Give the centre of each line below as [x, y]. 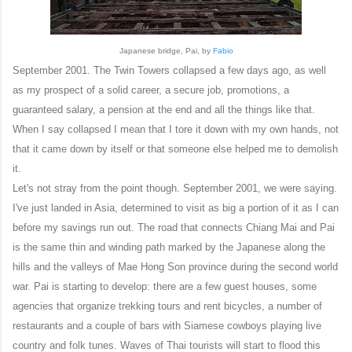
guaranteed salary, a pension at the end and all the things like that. [164, 109]
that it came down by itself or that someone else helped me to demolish [175, 148]
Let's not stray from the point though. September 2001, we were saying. [175, 188]
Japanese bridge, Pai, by [166, 50]
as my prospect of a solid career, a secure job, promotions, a [151, 90]
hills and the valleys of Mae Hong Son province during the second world [175, 266]
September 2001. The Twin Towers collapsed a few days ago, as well [169, 70]
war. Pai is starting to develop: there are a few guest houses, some [165, 286]
